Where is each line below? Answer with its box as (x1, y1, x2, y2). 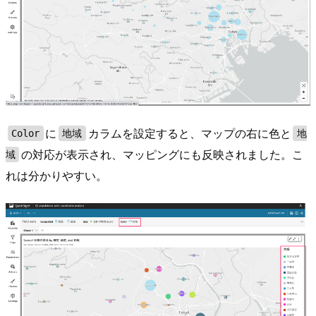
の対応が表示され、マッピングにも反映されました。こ (21, 146, 304, 163)
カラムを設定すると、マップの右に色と (87, 125, 291, 142)
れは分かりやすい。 (6, 167, 107, 184)
